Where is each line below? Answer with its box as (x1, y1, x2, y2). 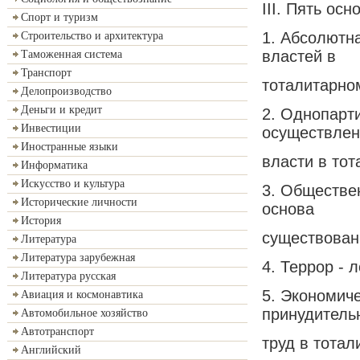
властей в (262, 47, 336, 65)
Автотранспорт (21, 325, 94, 337)
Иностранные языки (21, 141, 118, 153)
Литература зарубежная (21, 252, 135, 264)
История (21, 215, 61, 227)
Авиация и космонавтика (21, 288, 143, 301)
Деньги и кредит (21, 104, 102, 116)
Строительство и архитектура (21, 30, 163, 42)
